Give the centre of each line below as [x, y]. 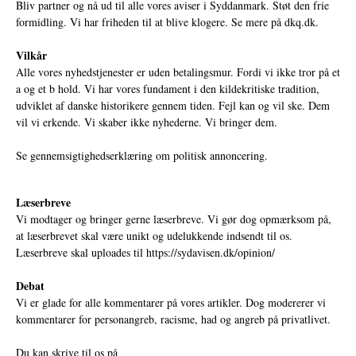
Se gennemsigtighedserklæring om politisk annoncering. [142, 156]
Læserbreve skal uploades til [81, 253]
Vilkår [31, 56]
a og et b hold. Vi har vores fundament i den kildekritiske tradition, [168, 89]
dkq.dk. [302, 22]
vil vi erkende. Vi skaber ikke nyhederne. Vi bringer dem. [147, 122]
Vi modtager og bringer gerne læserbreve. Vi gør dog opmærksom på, [174, 219]
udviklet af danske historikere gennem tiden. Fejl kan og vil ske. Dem [173, 106]
